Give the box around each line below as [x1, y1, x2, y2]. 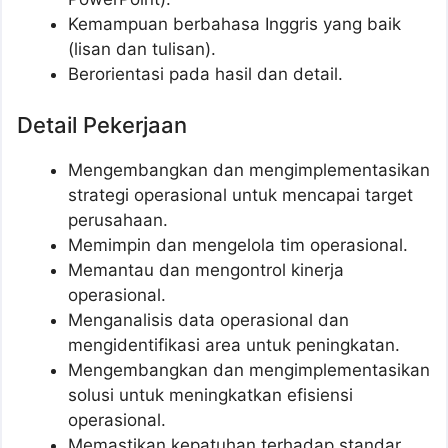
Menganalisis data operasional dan [68, 310, 349, 331]
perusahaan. [68, 210, 168, 231]
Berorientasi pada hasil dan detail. [68, 63, 343, 84]
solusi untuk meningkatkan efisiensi [68, 385, 353, 406]
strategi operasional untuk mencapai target [68, 185, 413, 206]
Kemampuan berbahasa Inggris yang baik [68, 13, 401, 34]
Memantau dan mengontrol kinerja [68, 260, 344, 281]
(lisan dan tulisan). [68, 38, 216, 59]
